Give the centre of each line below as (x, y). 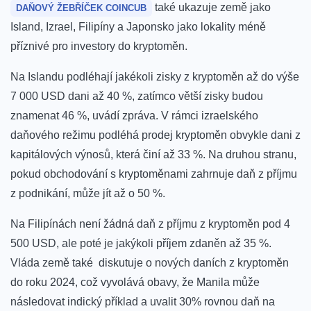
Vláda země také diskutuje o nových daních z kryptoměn (150, 263)
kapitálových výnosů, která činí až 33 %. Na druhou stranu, (153, 155)
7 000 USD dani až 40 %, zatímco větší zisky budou (137, 96)
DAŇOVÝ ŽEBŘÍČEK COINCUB (81, 8)
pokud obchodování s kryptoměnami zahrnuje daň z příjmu (154, 174)
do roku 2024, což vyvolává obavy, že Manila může (135, 283)
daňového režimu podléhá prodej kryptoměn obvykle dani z (155, 135)
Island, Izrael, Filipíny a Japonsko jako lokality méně (138, 27)
